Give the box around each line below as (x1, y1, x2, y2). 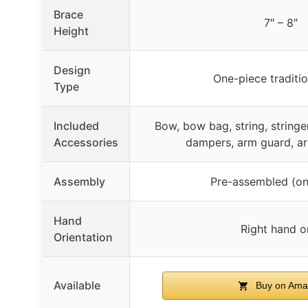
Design (54, 63, 91, 77)
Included (54, 118, 99, 133)
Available (54, 278, 100, 292)
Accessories (54, 135, 118, 149)
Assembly (54, 174, 105, 188)
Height (54, 23, 89, 38)
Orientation (54, 230, 113, 244)
